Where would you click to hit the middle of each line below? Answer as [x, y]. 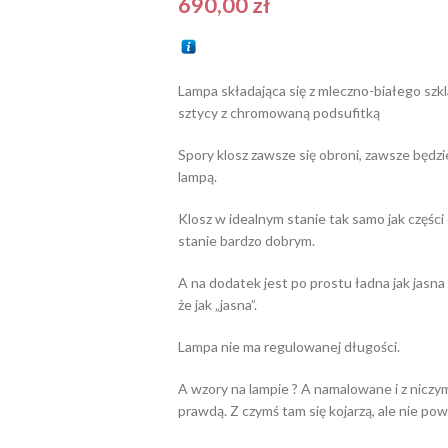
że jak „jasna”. [217, 304]
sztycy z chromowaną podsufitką [278, 112]
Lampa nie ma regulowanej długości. [288, 346]
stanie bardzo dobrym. [246, 240]
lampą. [197, 176]
